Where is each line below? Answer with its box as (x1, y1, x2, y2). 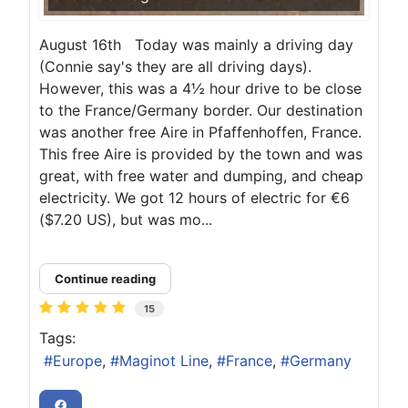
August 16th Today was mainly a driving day (39, 35, 353, 54)
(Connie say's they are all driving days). (39, 56, 311, 76)
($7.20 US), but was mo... (39, 209, 212, 229)
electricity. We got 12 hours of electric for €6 (39, 188, 350, 207)
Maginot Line (119, 352, 209, 371)
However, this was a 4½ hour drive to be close (39, 78, 362, 97)
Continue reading (55, 270, 156, 286)
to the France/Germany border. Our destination (39, 100, 362, 119)
